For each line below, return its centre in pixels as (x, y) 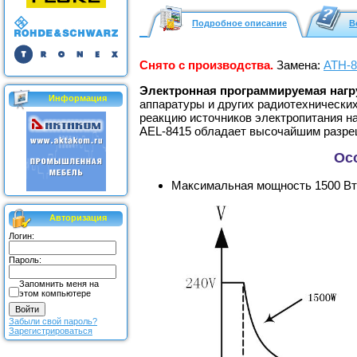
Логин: (22, 236)
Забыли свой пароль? (53, 321)
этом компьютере (55, 293)
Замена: (300, 65)
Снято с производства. (206, 65)
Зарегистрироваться (51, 331)
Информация (78, 98)
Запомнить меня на (59, 284)
